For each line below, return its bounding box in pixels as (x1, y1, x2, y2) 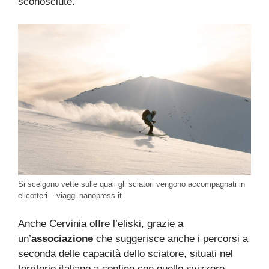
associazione (31, 233, 93, 245)
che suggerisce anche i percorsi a (93, 233, 248, 245)
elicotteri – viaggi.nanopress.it (18, 190, 122, 200)
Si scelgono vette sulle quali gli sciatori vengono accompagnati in (18, 179, 245, 189)
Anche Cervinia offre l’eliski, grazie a (18, 218, 183, 230)
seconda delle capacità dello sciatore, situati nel (18, 248, 233, 260)
